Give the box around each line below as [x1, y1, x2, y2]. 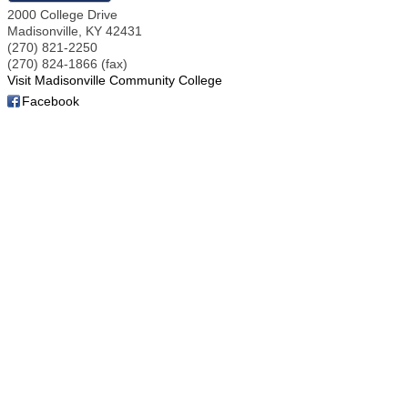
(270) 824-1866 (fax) [7, 56, 127, 71]
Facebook [22, 94, 79, 108]
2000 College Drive [7, 7, 117, 22]
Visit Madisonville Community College [7, 73, 222, 87]
